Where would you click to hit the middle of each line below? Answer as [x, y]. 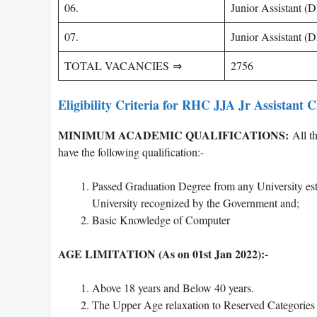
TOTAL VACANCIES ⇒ [123, 65]
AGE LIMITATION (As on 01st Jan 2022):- [163, 253]
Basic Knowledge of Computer [161, 219]
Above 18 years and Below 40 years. [173, 287]
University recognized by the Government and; [196, 202]
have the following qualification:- [131, 151]
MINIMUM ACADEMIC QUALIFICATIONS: [173, 134]
